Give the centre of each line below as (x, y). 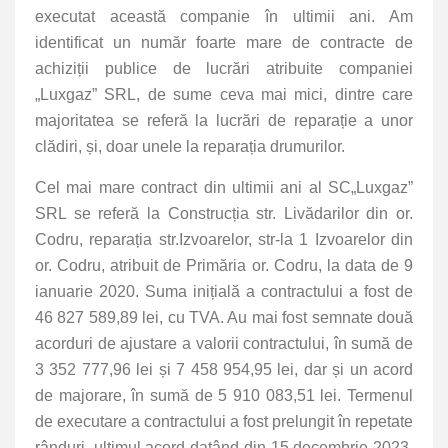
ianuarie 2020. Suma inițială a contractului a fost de (224, 292)
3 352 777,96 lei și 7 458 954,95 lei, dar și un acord (224, 370)
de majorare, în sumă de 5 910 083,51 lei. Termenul (224, 396)
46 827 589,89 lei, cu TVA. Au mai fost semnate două (224, 318)
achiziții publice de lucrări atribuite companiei (224, 69)
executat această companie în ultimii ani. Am (224, 17)
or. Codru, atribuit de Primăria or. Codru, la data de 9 (224, 266)
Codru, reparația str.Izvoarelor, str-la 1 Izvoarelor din (224, 240)
